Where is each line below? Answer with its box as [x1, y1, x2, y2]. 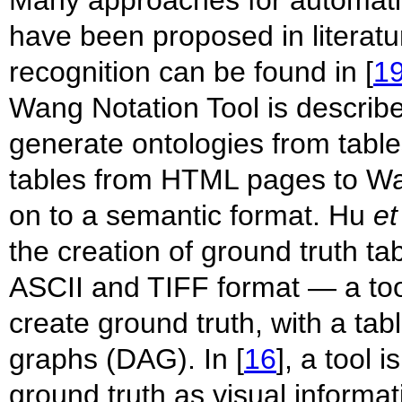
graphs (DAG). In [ [9, 342, 244, 375]
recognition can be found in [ [9, 55, 373, 88]
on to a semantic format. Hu [9, 198, 373, 232]
